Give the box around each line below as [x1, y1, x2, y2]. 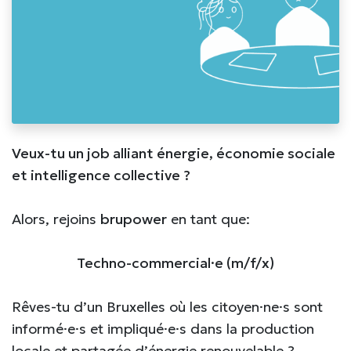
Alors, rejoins [12, 209, 100, 228]
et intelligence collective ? [12, 166, 190, 185]
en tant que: [167, 209, 250, 228]
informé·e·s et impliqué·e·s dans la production [12, 319, 314, 338]
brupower [100, 209, 167, 228]
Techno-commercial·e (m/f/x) [77, 253, 274, 272]
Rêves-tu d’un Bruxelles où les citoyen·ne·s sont [12, 297, 323, 316]
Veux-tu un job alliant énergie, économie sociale [12, 144, 335, 163]
